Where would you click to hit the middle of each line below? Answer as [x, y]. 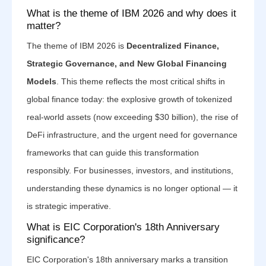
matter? [44, 26]
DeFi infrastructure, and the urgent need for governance [132, 135]
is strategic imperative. [69, 206]
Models [42, 81]
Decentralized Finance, [173, 46]
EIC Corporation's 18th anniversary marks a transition [127, 259]
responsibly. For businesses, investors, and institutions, [130, 170]
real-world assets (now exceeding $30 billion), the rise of [132, 117]
